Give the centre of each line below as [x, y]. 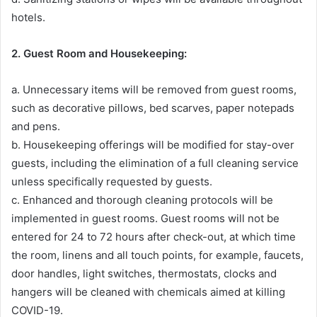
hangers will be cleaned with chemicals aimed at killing [148, 292]
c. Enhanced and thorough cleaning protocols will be [142, 200]
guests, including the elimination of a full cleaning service [155, 163]
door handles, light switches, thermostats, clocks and [144, 273]
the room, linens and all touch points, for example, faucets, [157, 255]
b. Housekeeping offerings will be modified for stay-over [153, 144]
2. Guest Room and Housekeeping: [99, 53]
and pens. [36, 126]
